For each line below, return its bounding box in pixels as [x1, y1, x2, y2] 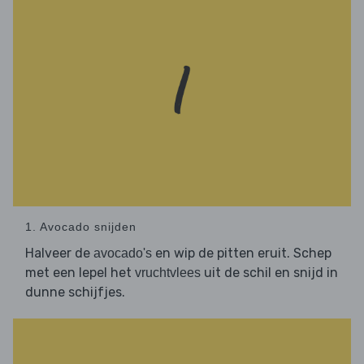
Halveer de [25, 245, 93, 261]
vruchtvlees [135, 265, 201, 279]
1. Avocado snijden [25, 219, 136, 233]
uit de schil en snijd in [201, 264, 338, 280]
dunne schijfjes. [25, 284, 125, 300]
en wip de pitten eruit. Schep [152, 245, 331, 261]
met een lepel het [25, 264, 135, 280]
